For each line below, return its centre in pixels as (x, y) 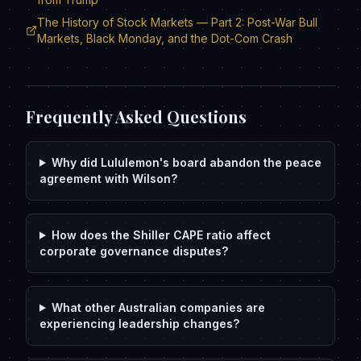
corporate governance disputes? (134, 251)
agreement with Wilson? (108, 178)
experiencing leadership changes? (139, 323)
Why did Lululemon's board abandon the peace (186, 162)
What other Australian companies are (158, 307)
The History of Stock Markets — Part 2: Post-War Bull (177, 22)
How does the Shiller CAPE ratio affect (161, 234)
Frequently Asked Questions (136, 116)
